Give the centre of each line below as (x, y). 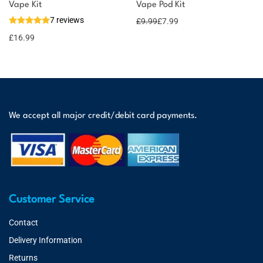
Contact (23, 223)
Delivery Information (45, 240)
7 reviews (67, 20)
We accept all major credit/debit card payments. (103, 116)
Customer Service (52, 200)
